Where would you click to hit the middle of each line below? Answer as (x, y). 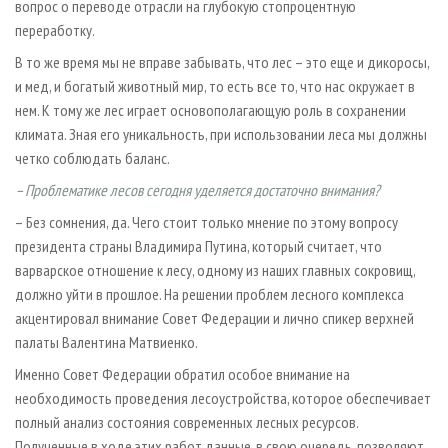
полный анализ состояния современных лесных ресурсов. (186, 421)
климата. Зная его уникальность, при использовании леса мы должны (221, 133)
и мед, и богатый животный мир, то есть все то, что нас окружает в (215, 85)
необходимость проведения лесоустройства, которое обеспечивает (223, 397)
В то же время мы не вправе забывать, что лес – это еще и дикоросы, (222, 61)
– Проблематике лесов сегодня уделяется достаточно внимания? (197, 189)
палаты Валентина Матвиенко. (106, 341)
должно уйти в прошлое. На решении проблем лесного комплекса (209, 293)
